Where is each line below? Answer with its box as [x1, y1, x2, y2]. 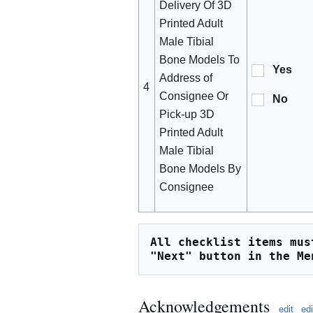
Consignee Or [159, 90, 229, 103]
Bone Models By [159, 163, 242, 175]
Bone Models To [159, 54, 240, 66]
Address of [159, 72, 213, 85]
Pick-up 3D [159, 108, 215, 121]
